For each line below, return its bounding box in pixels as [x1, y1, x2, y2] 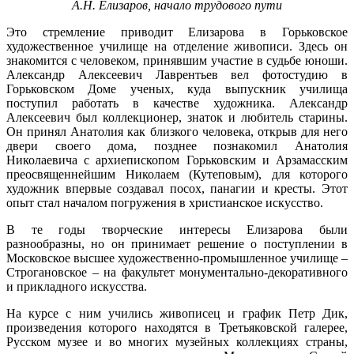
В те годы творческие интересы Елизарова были [6, 223, 348, 237]
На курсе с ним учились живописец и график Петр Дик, [6, 307, 348, 321]
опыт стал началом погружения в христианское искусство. [6, 196, 323, 210]
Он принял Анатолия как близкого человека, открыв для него [6, 125, 348, 139]
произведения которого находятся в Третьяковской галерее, [6, 321, 348, 335]
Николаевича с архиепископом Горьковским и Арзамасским [6, 153, 348, 168]
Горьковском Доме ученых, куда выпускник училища [6, 82, 348, 96]
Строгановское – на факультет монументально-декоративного [6, 265, 348, 280]
